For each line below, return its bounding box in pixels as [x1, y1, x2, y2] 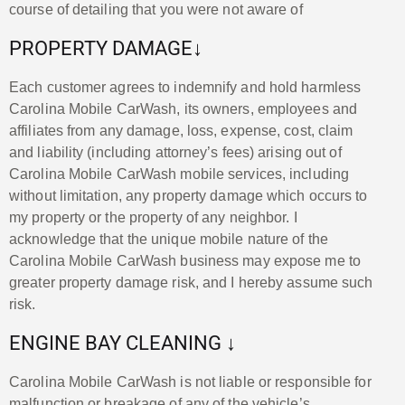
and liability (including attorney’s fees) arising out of [9, 144, 342, 160]
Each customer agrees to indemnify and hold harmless [9, 79, 362, 95]
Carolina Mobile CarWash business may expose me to [9, 252, 361, 268]
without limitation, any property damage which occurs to [9, 187, 368, 203]
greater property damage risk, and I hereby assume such [9, 274, 373, 290]
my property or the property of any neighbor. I [9, 209, 297, 225]
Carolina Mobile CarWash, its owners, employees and [9, 100, 358, 117]
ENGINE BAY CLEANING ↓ [9, 331, 236, 354]
